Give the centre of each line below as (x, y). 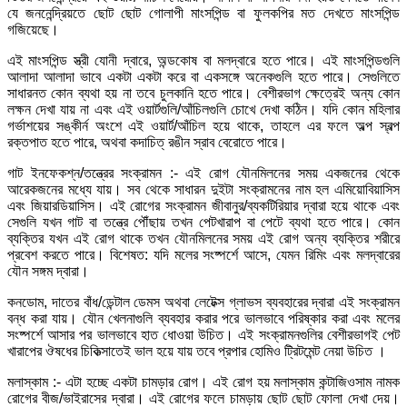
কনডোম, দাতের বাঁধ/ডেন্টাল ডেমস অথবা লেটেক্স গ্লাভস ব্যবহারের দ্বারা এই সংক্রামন (203, 302)
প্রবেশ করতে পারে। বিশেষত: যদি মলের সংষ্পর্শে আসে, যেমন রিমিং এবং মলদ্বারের (203, 254)
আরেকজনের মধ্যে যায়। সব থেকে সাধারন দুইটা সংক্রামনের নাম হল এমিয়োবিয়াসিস (203, 189)
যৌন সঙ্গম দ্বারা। (48, 271)
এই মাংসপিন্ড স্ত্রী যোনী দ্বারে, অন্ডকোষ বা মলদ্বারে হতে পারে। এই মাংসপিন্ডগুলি (203, 60)
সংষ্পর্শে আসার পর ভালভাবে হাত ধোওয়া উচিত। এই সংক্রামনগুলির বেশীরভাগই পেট (203, 334)
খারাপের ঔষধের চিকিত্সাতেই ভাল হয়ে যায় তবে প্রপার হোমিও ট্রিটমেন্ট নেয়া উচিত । (197, 351)
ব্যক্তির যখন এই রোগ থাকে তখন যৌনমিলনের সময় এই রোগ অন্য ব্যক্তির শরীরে (203, 238)
